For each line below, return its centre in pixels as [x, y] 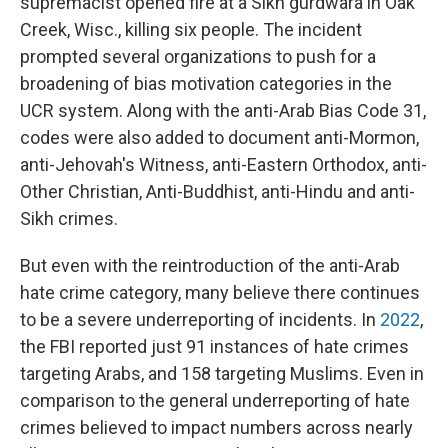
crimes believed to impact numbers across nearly [216, 427]
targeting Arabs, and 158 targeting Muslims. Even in [222, 373]
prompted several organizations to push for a [198, 56]
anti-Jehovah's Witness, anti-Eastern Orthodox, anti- [223, 164]
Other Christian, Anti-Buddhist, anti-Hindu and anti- [217, 191]
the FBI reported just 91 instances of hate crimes [214, 346]
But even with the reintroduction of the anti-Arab [210, 265]
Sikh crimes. [69, 218]
